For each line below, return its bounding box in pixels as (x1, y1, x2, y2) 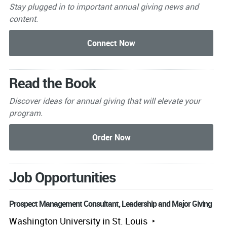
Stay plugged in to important (9, 1, 113, 13)
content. (9, 13, 38, 25)
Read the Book (9, 72, 96, 92)
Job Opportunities (9, 167, 116, 186)
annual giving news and (113, 1, 199, 13)
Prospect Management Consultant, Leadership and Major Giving (9, 198, 212, 209)
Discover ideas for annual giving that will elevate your (9, 95, 201, 106)
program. (9, 107, 45, 119)
